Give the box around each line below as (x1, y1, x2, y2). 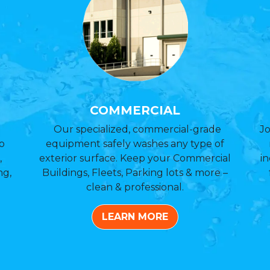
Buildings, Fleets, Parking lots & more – (42, 167, 228, 178)
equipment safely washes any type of (46, 138, 224, 149)
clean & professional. (86, 181, 184, 193)
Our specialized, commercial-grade (49, 124, 221, 135)
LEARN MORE (102, 211, 168, 222)
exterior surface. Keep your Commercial (39, 152, 231, 164)
